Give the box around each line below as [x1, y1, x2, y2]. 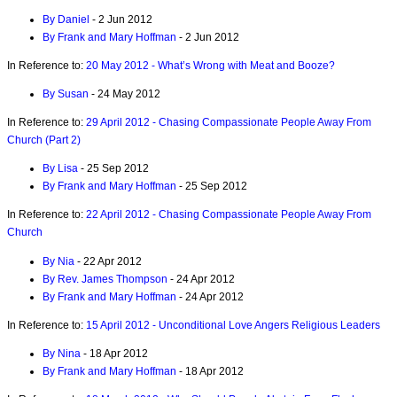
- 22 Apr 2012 [74, 254, 142, 268]
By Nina [43, 346, 81, 360]
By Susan [43, 87, 89, 100]
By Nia [43, 254, 74, 268]
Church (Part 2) [7, 134, 81, 147]
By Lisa [43, 162, 78, 175]
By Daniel [43, 12, 90, 26]
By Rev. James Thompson [43, 272, 167, 285]
